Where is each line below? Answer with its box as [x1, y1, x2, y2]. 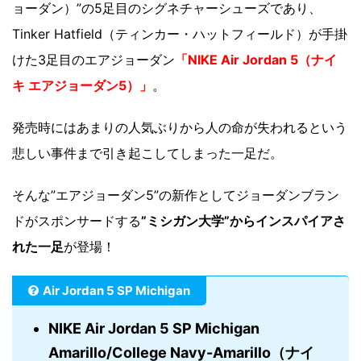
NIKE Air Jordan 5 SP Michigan [48, 319, 259, 337]
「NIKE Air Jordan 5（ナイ [175, 51, 337, 68]
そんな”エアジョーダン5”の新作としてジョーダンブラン [12, 186, 339, 203]
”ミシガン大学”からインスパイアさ [141, 212, 346, 229]
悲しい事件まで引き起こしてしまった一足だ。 [12, 144, 283, 161]
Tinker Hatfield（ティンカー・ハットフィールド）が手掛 [12, 25, 347, 42]
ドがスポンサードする [12, 212, 141, 229]
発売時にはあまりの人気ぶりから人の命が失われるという [12, 118, 347, 135]
